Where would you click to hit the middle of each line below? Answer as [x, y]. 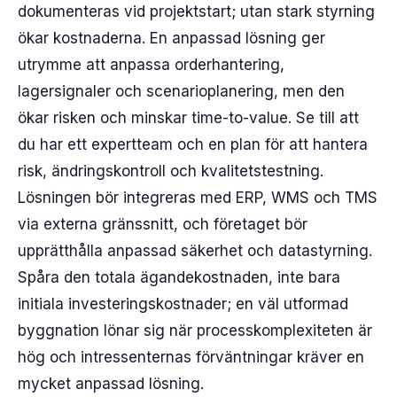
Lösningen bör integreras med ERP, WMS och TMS [198, 198]
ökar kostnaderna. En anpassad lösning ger [171, 38]
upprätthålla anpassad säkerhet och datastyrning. [195, 251]
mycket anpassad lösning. [111, 384]
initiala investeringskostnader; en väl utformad [183, 304]
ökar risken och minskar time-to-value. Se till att [188, 118]
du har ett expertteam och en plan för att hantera [193, 144]
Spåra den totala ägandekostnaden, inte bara [179, 277]
